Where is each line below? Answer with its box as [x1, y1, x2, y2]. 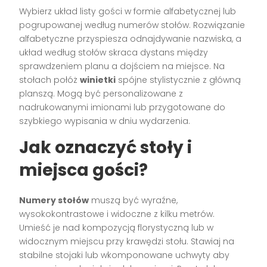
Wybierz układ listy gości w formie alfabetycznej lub [19, 5, 237, 17]
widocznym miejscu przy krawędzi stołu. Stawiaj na [19, 235, 235, 247]
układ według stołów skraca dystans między [19, 46, 209, 58]
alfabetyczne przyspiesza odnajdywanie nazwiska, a [19, 32, 242, 45]
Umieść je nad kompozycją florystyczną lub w [19, 221, 214, 234]
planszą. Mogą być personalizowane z [19, 87, 184, 100]
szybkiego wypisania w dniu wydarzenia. [19, 114, 191, 127]
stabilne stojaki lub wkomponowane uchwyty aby [19, 249, 230, 261]
